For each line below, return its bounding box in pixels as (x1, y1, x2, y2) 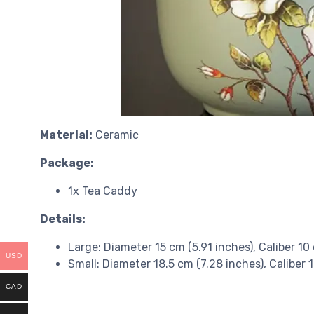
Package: (40, 156, 96, 170)
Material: (40, 128, 93, 142)
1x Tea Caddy (68, 184, 137, 198)
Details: (40, 212, 86, 226)
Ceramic (93, 128, 139, 142)
